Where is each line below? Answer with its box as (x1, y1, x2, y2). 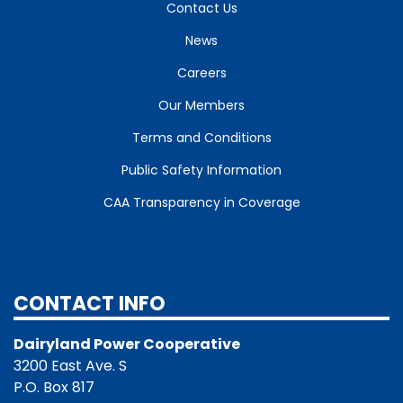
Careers (176, 63, 227, 82)
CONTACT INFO (13, 289, 166, 318)
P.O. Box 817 (13, 376, 94, 398)
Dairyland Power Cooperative (13, 333, 240, 354)
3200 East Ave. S (13, 354, 127, 376)
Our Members (158, 95, 245, 114)
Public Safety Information (121, 160, 282, 179)
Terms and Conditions (131, 128, 272, 147)
